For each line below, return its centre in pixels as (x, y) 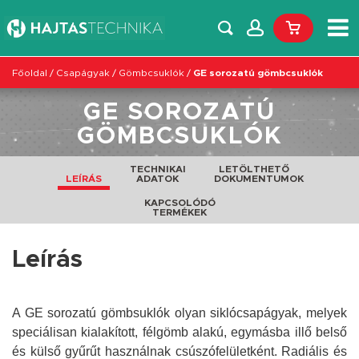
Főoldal (30, 73)
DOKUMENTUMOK (258, 179)
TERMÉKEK (179, 212)
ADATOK (157, 179)
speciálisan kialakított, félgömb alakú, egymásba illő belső (179, 332)
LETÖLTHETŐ (254, 169)
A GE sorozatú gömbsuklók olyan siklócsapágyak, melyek (179, 313)
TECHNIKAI (157, 169)
